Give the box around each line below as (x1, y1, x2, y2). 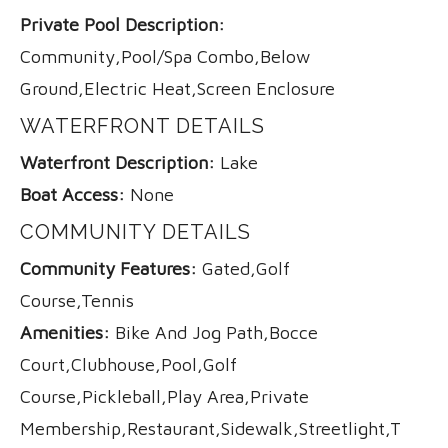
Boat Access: (20, 183, 125, 205)
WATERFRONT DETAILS (20, 113, 265, 138)
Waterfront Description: (20, 151, 215, 173)
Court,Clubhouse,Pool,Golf (20, 353, 237, 375)
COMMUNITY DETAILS (20, 219, 251, 244)
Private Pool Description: (20, 13, 225, 35)
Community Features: (20, 257, 197, 279)
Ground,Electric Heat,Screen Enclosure (20, 77, 335, 99)
